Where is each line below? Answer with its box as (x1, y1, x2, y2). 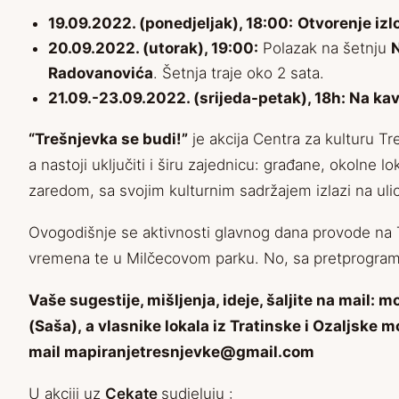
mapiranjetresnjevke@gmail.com (64, 343, 314, 362)
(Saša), (28, 317, 85, 336)
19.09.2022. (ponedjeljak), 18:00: (48, 14, 293, 33)
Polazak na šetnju (258, 39, 391, 58)
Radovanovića (48, 64, 153, 83)
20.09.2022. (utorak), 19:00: (48, 39, 258, 58)
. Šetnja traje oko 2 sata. (153, 64, 324, 83)
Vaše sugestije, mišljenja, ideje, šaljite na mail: (28, 291, 379, 310)
